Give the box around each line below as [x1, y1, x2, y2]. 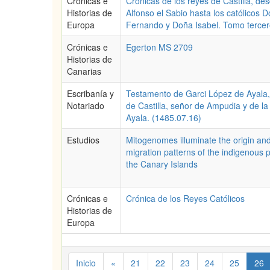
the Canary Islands [126, 158, 198, 170]
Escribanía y [67, 87, 114, 99]
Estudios [67, 134, 99, 146]
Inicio [76, 257, 96, 269]
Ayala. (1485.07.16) [126, 111, 201, 124]
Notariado [67, 99, 104, 111]
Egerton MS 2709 [126, 41, 193, 53]
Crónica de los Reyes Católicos [126, 192, 245, 204]
